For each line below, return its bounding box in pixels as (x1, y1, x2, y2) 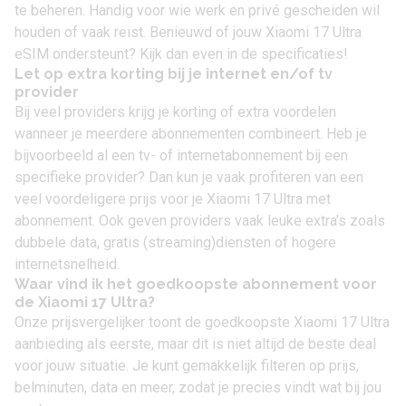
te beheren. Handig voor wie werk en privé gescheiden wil (14, 2, 380, 20)
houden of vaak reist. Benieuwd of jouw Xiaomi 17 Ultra (14, 24, 362, 42)
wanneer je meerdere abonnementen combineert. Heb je (14, 125, 367, 143)
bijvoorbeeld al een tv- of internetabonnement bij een (14, 147, 348, 165)
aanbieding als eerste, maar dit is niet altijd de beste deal (14, 335, 376, 353)
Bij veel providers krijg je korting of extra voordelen (14, 103, 336, 121)
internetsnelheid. (14, 256, 120, 274)
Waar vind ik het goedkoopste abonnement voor (14, 275, 377, 294)
